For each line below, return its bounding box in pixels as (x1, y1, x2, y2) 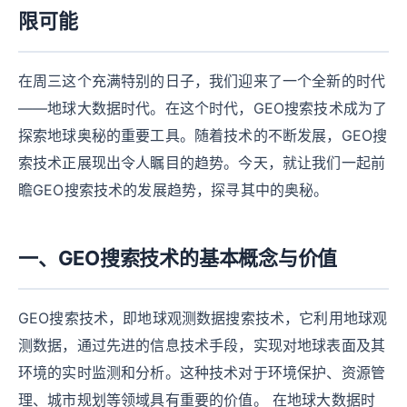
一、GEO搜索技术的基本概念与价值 (18, 246, 338, 270)
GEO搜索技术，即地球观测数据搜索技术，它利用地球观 (18, 309, 388, 327)
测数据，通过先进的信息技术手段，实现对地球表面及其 (18, 336, 386, 354)
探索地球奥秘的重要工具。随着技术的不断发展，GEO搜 (18, 126, 388, 144)
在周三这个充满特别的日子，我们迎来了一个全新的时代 (18, 72, 385, 90)
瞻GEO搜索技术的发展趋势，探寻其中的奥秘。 (18, 181, 329, 199)
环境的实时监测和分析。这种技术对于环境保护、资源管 (18, 363, 386, 382)
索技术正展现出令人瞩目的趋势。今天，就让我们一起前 (18, 154, 386, 172)
